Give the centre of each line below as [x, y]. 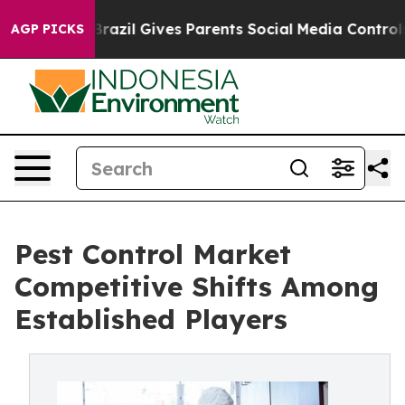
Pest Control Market [153, 254]
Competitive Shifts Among [197, 287]
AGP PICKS [47, 29]
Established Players [151, 319]
